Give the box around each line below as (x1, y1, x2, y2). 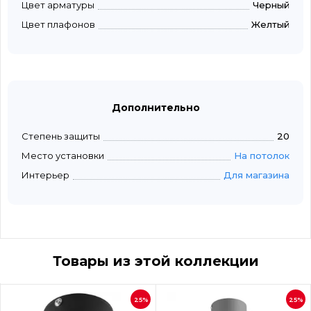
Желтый (251, 19, 289, 31)
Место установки (22, 150, 104, 162)
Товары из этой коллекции (52, 253, 259, 270)
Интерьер (22, 169, 69, 181)
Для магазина (224, 169, 289, 181)
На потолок (234, 150, 289, 162)
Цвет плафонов (22, 19, 95, 31)
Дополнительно (111, 101, 200, 115)
